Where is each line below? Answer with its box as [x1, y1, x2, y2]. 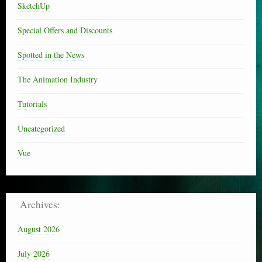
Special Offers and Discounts [18, 24, 112, 36]
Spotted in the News [18, 49, 84, 60]
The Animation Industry [18, 73, 98, 85]
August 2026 [18, 223, 60, 235]
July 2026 [18, 247, 50, 259]
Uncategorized [18, 122, 65, 134]
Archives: [6, 197, 60, 211]
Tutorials [18, 98, 47, 109]
